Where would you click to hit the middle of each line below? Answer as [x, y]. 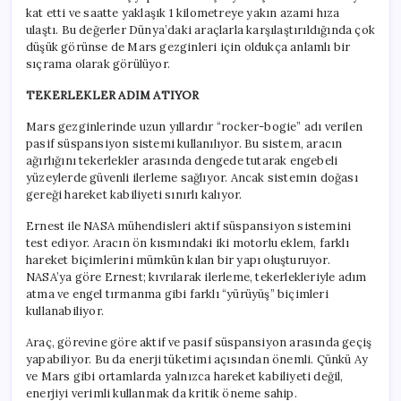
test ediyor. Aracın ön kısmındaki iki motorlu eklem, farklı [188, 243]
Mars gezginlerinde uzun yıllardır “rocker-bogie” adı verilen [195, 127]
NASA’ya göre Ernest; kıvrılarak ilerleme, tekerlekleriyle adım [196, 277]
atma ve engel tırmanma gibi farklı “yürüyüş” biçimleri [177, 294]
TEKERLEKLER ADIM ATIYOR [113, 96]
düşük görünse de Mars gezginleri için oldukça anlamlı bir [188, 47]
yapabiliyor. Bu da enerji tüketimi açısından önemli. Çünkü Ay [197, 360]
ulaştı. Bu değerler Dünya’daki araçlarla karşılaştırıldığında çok [201, 30]
